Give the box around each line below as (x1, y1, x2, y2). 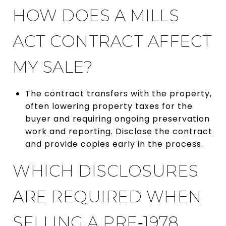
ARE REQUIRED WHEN (13, 186, 202, 206)
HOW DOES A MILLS (13, 5, 179, 25)
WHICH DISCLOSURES (13, 160, 199, 181)
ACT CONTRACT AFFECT (13, 31, 212, 51)
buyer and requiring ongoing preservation (25, 112, 210, 125)
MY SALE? (13, 56, 93, 77)
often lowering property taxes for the (25, 100, 193, 112)
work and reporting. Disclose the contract (25, 125, 212, 137)
